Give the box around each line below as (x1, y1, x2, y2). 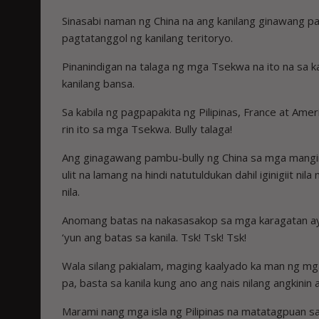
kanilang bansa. (62, 75, 135, 90)
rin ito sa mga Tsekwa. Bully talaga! (62, 121, 232, 136)
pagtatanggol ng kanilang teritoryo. (62, 30, 233, 45)
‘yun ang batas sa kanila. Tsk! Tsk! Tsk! (62, 229, 246, 244)
